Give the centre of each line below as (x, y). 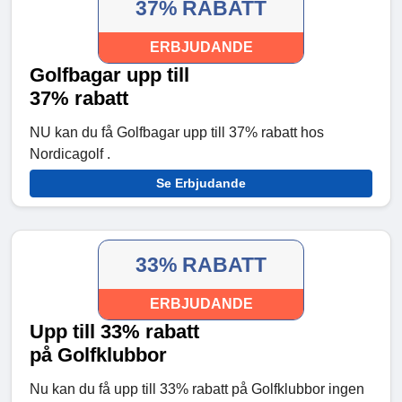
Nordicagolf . (70, 154)
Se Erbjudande (201, 184)
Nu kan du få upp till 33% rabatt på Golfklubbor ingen (197, 389)
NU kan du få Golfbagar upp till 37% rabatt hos (177, 133)
